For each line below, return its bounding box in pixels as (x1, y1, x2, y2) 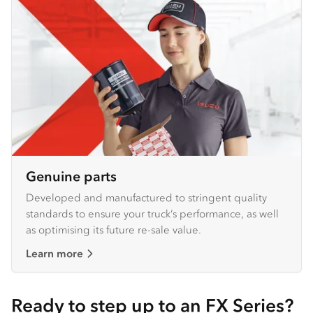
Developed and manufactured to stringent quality (26, 191, 267, 205)
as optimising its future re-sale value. (26, 223, 201, 237)
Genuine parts (26, 168, 117, 186)
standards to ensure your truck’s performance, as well (26, 207, 279, 221)
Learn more (26, 247, 83, 261)
